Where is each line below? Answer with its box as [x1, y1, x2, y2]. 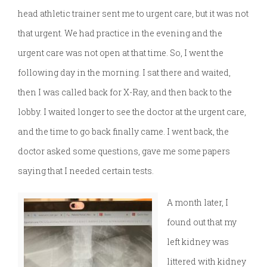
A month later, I [167, 197, 228, 209]
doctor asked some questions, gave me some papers [18, 145, 230, 157]
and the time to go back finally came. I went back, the [18, 126, 229, 138]
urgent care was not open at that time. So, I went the [18, 47, 223, 59]
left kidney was [167, 236, 229, 248]
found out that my [167, 216, 237, 228]
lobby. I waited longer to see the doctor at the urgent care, [18, 106, 246, 118]
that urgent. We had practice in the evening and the [18, 27, 222, 39]
